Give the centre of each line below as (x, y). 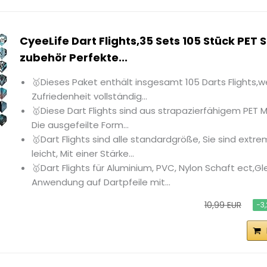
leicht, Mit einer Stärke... (83, 154)
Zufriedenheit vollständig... (90, 97)
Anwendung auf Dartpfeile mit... (101, 182)
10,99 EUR (223, 205)
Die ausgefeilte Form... (80, 125)
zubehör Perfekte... (74, 58)
